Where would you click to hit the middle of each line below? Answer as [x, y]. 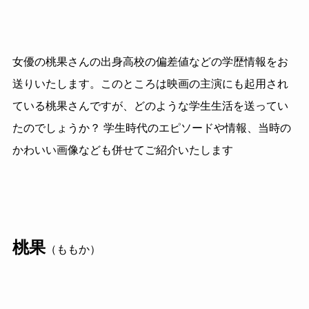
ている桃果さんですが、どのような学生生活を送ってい [150, 106]
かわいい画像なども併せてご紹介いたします [122, 150]
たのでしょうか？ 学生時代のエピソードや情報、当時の [151, 128]
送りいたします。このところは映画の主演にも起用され [150, 84]
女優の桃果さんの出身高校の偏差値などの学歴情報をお [150, 62]
